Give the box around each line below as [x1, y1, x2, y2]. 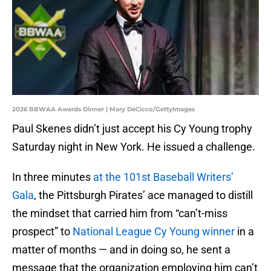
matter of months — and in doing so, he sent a [12, 243, 230, 256]
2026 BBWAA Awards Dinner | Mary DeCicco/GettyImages [12, 105, 195, 114]
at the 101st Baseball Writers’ [93, 171, 233, 184]
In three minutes [12, 171, 93, 184]
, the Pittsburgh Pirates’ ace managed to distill [34, 189, 253, 202]
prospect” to [12, 225, 73, 238]
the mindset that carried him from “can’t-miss [12, 207, 227, 220]
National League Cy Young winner [73, 225, 237, 238]
